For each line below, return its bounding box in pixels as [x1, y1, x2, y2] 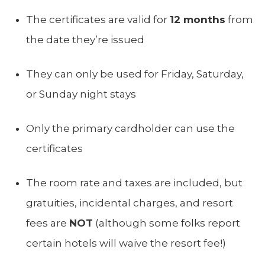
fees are [26, 216, 69, 229]
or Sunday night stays [26, 88, 136, 100]
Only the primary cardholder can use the [26, 122, 235, 134]
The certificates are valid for [26, 13, 170, 25]
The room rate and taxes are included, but [26, 176, 243, 189]
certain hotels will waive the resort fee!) [26, 237, 226, 249]
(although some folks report [93, 216, 240, 229]
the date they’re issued [26, 33, 144, 46]
